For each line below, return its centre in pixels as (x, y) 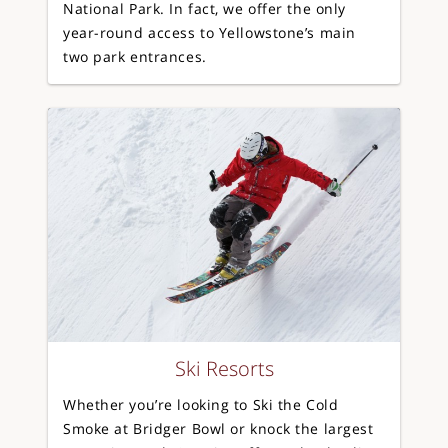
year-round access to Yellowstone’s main (209, 32)
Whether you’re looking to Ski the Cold (201, 404)
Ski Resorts (224, 368)
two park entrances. (135, 56)
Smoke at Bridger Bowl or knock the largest (218, 428)
